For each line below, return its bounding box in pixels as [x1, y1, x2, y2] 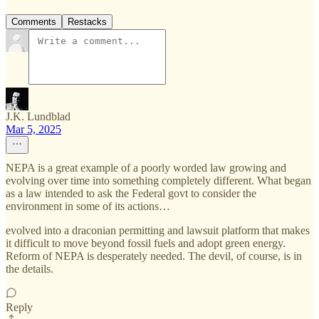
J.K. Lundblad [6, 110, 70, 123]
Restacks [68, 16, 107, 28]
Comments [11, 16, 56, 28]
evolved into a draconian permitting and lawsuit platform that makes [6, 224, 310, 237]
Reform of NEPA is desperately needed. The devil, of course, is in [6, 250, 302, 263]
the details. [6, 263, 53, 276]
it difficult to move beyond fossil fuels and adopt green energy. [6, 237, 286, 250]
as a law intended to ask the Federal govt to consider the [6, 187, 256, 200]
